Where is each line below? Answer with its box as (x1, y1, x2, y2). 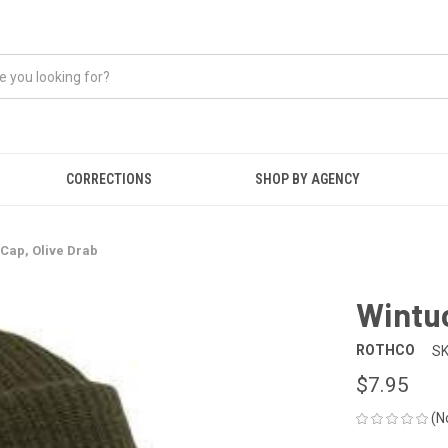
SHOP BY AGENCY (255, 171, 361, 187)
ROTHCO (356, 342, 415, 359)
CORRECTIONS (65, 171, 152, 187)
